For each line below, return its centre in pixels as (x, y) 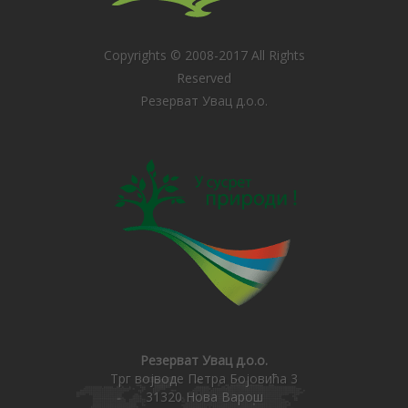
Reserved (204, 78)
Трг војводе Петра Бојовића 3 (204, 378)
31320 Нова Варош (204, 397)
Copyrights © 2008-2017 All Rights (204, 55)
